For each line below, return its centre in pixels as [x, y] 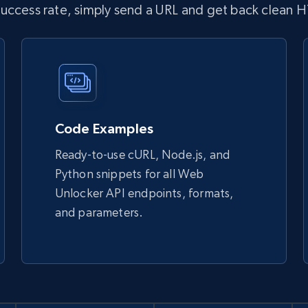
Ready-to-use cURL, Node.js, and [142, 154]
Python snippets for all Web [129, 174]
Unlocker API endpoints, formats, [144, 193]
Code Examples [104, 129]
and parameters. [99, 212]
